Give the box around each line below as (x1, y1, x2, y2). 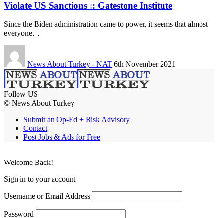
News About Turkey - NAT (27, 60, 112, 69)
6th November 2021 (114, 60, 176, 69)
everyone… (4, 29, 40, 37)
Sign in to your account (4, 175, 75, 183)
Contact (23, 124, 47, 133)
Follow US (4, 90, 38, 99)
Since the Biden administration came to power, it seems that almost (4, 20, 208, 29)
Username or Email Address (4, 192, 90, 200)
